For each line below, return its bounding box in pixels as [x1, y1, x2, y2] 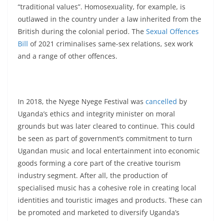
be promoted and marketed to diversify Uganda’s [18, 208, 180, 217]
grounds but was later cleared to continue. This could [18, 121, 195, 131]
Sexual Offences [146, 27, 199, 36]
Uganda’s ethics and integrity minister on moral [18, 109, 175, 118]
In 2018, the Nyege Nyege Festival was [18, 97, 146, 106]
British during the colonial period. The [18, 27, 146, 36]
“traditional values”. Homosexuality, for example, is [18, 2, 185, 11]
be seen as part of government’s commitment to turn [18, 134, 192, 143]
